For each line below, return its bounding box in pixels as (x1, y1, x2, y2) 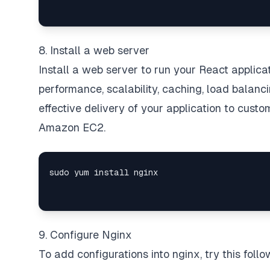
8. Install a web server (39, 44, 149, 57)
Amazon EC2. (39, 121, 105, 134)
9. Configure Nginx (39, 228, 132, 241)
